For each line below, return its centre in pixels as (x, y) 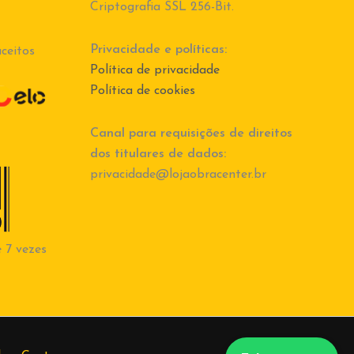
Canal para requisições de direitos (191, 134)
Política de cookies (142, 91)
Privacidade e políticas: (158, 50)
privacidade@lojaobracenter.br (178, 175)
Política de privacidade (154, 71)
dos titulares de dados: (158, 154)
